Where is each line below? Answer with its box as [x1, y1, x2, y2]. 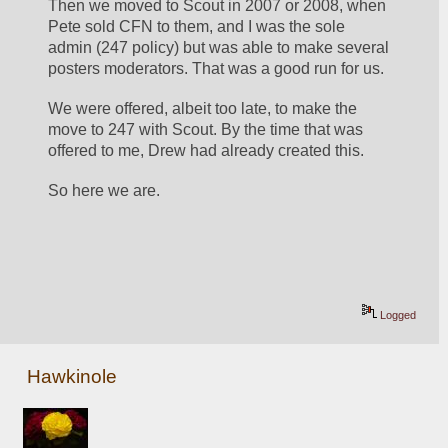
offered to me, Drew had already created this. [48, 141, 369, 159]
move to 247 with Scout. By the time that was [48, 120, 364, 138]
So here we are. [48, 181, 161, 199]
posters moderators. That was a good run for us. [48, 60, 385, 78]
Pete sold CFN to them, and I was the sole [48, 18, 346, 36]
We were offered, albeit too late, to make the [48, 99, 358, 117]
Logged [377, 308, 417, 321]
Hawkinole [27, 366, 118, 388]
